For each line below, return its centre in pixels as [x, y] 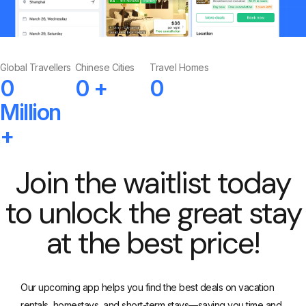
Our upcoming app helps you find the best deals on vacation [147, 287]
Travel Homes [179, 67]
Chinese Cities [105, 67]
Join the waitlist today [153, 183]
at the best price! [153, 243]
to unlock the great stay [153, 213]
